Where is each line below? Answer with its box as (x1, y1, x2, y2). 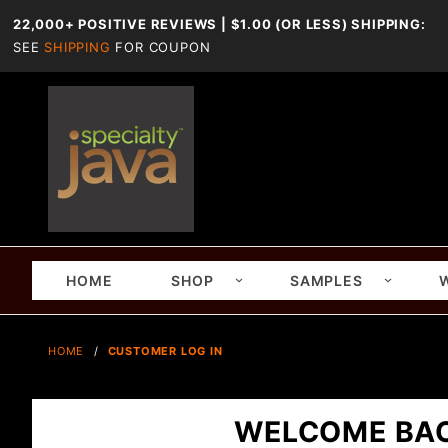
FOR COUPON (110, 39, 211, 55)
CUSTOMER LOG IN (107, 344, 223, 358)
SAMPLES (289, 272, 363, 289)
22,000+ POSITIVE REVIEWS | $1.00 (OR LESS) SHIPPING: (13, 16, 426, 32)
